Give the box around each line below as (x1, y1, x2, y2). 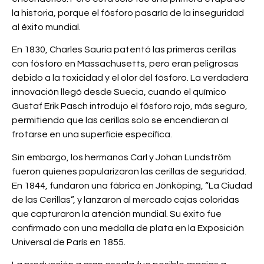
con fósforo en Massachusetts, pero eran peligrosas (12, 59, 239, 69)
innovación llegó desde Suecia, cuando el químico (12, 87, 226, 97)
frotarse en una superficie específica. (12, 130, 172, 140)
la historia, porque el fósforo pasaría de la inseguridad (12, 8, 244, 18)
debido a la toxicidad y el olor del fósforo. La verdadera (12, 73, 249, 83)
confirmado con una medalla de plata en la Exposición (12, 223, 244, 233)
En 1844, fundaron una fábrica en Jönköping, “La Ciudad (12, 180, 252, 190)
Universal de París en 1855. (12, 237, 126, 247)
